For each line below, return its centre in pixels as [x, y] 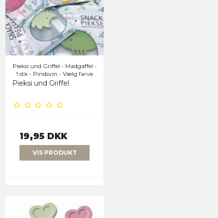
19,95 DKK [43, 136]
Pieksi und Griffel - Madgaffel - [54, 66]
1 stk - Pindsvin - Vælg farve [54, 73]
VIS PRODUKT [54, 152]
